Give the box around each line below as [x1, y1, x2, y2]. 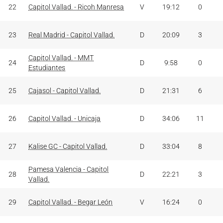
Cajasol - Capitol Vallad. [28, 87, 101, 95]
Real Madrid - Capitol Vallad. [28, 31, 114, 39]
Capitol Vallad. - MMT [28, 54, 94, 62]
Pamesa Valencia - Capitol [28, 165, 109, 173]
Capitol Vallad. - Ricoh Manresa [28, 3, 124, 11]
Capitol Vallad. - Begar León [28, 198, 112, 206]
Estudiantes [28, 64, 65, 72]
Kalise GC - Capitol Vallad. [28, 142, 107, 150]
